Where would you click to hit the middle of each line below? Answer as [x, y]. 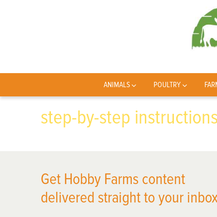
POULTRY [167, 85]
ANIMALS [117, 85]
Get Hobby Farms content [113, 179]
